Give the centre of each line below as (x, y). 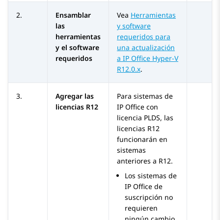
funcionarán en (142, 139)
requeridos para (144, 37)
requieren (141, 208)
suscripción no (149, 197)
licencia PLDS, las (145, 118)
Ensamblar (73, 15)
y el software (77, 48)
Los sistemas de (151, 176)
